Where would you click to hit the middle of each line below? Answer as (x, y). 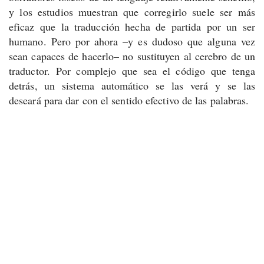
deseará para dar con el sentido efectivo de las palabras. (129, 100)
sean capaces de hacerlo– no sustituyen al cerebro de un (132, 56)
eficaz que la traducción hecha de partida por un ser (132, 27)
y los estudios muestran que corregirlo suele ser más (132, 12)
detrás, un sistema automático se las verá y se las (132, 85)
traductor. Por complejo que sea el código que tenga (132, 71)
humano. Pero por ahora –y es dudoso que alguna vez (132, 41)
